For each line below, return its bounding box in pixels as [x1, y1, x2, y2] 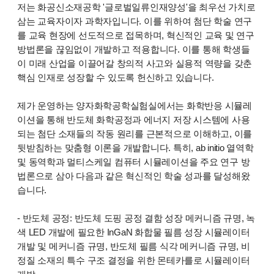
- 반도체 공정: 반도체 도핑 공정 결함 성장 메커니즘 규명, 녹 [17, 213, 256, 224]
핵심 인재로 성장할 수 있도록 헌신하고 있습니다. [17, 72, 214, 83]
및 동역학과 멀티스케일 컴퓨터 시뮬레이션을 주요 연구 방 [17, 157, 250, 168]
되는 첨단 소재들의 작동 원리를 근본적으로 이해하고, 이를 [17, 128, 253, 139]
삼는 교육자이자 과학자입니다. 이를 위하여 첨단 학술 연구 [17, 16, 253, 27]
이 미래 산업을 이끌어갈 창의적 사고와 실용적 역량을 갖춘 [17, 58, 253, 69]
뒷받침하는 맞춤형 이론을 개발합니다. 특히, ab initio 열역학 [17, 143, 254, 154]
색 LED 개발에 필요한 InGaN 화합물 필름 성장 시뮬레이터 [17, 227, 250, 238]
